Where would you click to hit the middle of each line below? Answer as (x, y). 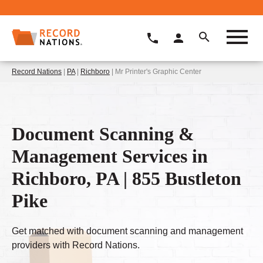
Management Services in (110, 156)
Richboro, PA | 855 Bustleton (127, 178)
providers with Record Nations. (76, 245)
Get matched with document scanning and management (127, 231)
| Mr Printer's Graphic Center (156, 71)
